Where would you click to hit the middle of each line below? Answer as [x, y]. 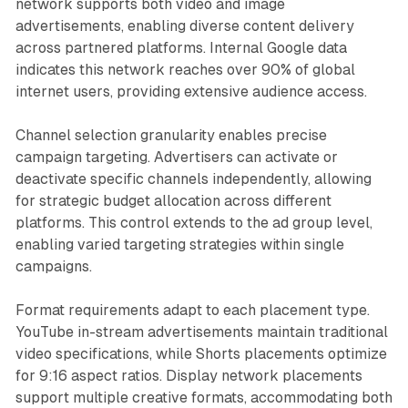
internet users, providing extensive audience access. [191, 91]
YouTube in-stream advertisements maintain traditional [201, 331]
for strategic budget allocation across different [173, 200]
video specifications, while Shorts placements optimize [201, 353]
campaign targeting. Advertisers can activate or [176, 157]
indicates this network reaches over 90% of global [185, 69]
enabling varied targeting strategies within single [179, 244]
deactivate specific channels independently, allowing [193, 178]
